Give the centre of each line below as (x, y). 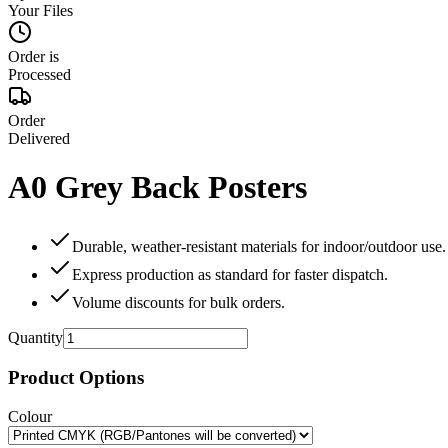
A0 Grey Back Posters (157, 187)
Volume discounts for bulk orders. (178, 302)
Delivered (39, 138)
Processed (39, 74)
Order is (33, 56)
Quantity (35, 337)
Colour (30, 417)
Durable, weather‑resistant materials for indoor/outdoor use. (259, 246)
